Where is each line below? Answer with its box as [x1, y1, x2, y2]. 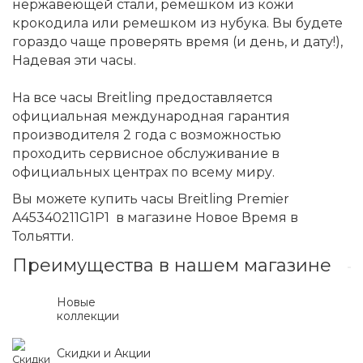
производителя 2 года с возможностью [12, 127, 281, 143]
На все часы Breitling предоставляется [12, 90, 273, 105]
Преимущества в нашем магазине [12, 254, 331, 276]
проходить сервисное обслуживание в [12, 146, 280, 161]
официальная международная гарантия [12, 109, 290, 124]
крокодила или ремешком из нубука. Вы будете [12, 15, 343, 31]
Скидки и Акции [57, 346, 151, 361]
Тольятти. [12, 228, 74, 244]
